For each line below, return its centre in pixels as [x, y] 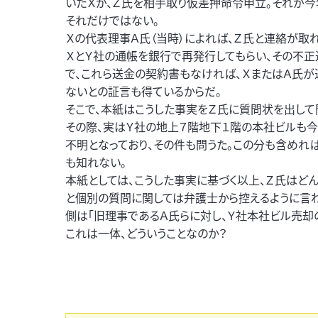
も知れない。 [96, 162]
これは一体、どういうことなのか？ [146, 233]
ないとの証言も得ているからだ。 [143, 91]
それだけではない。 [112, 20]
